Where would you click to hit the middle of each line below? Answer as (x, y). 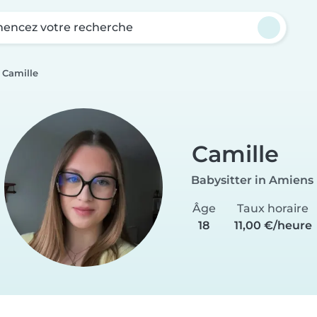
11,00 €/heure (273, 225)
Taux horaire (273, 208)
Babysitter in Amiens (252, 180)
